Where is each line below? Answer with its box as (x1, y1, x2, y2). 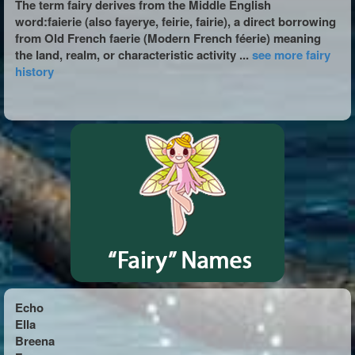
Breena (15, 332, 55, 349)
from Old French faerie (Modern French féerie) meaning (15, 29, 321, 47)
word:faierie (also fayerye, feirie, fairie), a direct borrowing (15, 13, 336, 30)
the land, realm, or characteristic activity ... (15, 46, 252, 63)
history (15, 63, 54, 80)
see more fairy (252, 46, 330, 63)
